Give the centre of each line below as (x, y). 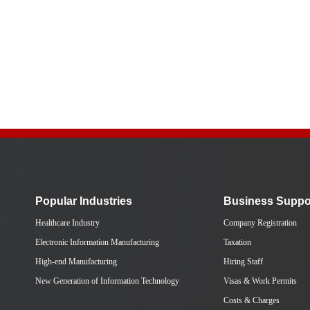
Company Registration (260, 223)
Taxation (237, 242)
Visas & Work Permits (260, 281)
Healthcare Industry (67, 223)
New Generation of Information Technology (107, 281)
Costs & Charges (252, 300)
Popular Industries (84, 201)
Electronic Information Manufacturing (97, 242)
